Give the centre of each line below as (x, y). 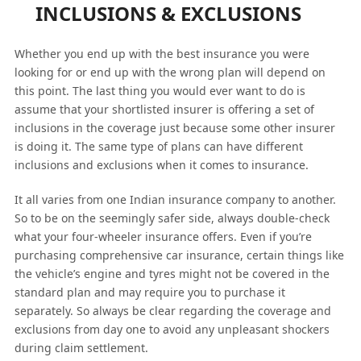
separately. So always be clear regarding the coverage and (172, 310)
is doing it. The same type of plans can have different (158, 146)
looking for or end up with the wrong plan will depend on (170, 72)
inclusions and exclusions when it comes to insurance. (161, 164)
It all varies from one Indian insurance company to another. (175, 199)
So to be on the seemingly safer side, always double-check (172, 218)
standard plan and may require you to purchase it (149, 292)
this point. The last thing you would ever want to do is (160, 90)
